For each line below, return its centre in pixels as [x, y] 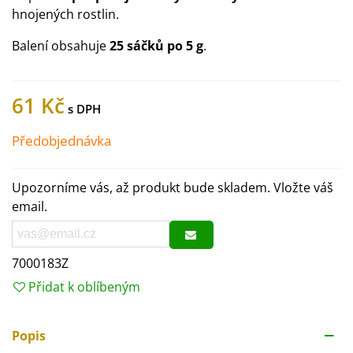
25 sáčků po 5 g [156, 46]
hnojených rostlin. [67, 14]
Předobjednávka [61, 141]
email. [30, 206]
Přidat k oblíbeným [84, 287]
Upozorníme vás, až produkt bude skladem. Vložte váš [173, 188]
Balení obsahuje [61, 46]
